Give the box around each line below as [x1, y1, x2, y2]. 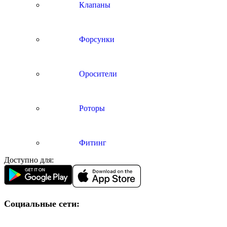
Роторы [77, 104, 105, 112]
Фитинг [77, 138, 106, 147]
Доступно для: [4, 156, 54, 164]
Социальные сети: [4, 198, 80, 209]
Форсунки [77, 35, 115, 44]
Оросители [77, 69, 117, 78]
